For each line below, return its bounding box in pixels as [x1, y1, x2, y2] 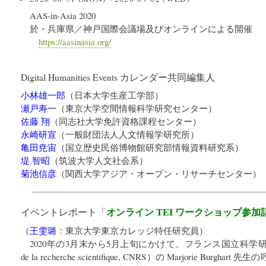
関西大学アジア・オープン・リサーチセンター [65, 167, 252, 179]
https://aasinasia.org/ [38, 35, 111, 47]
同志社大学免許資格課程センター [59, 115, 192, 127]
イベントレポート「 [21, 205, 106, 218]
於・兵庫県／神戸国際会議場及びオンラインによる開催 [30, 22, 252, 34]
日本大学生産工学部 [74, 89, 154, 101]
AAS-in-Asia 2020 [30, 9, 96, 21]
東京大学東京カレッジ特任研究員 [65, 224, 199, 237]
